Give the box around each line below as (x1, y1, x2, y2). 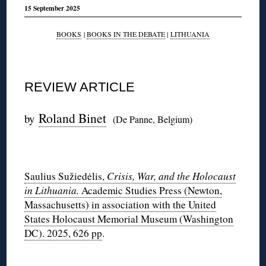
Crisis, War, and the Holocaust (107, 169, 236, 183)
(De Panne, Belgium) (113, 112, 193, 125)
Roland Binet (39, 109, 107, 126)
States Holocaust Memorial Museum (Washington (24, 211, 234, 226)
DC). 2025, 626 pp (24, 226, 103, 240)
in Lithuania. (24, 183, 82, 197)
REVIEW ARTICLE (24, 79, 135, 94)
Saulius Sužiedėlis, (24, 169, 107, 183)
